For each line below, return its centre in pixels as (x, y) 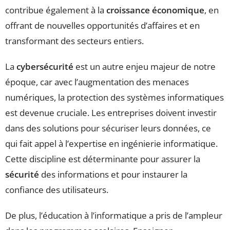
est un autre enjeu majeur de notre (145, 66)
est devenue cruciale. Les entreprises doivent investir (111, 112)
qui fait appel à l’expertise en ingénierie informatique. (111, 143)
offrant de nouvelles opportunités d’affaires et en (102, 25)
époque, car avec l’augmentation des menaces (97, 82)
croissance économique (155, 10)
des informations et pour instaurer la (113, 174)
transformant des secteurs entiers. (74, 41)
